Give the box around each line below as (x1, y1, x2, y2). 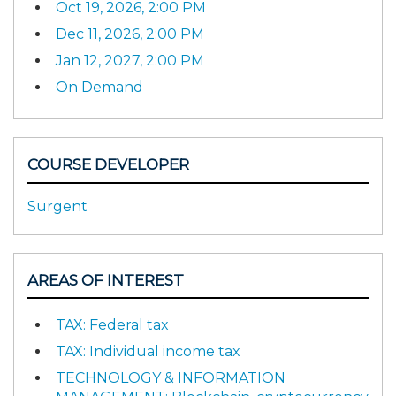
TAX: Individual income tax (56, 343, 240, 361)
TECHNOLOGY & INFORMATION (56, 369, 286, 387)
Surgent (27, 197, 88, 215)
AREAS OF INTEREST (27, 270, 184, 289)
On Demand (56, 79, 143, 96)
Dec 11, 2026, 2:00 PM (56, 26, 204, 43)
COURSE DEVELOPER (27, 156, 189, 174)
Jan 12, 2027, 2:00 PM (56, 52, 204, 70)
